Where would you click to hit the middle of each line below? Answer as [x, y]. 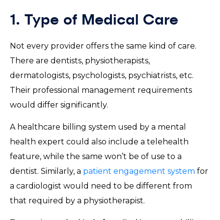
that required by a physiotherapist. [80, 200]
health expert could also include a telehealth [99, 141]
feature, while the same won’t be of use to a [96, 156]
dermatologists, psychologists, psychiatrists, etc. [102, 75]
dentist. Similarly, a [46, 171]
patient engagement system [139, 171]
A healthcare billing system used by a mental [98, 127]
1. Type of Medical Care [98, 20]
